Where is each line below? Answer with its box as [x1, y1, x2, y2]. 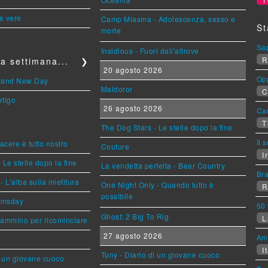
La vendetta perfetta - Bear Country [100, 160, 226, 170]
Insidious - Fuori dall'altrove [100, 45, 199, 56]
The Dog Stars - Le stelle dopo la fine [100, 121, 233, 132]
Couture [100, 141, 130, 151]
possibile [100, 190, 133, 203]
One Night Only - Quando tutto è [100, 179, 214, 190]
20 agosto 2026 [100, 64, 163, 75]
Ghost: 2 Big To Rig [100, 211, 169, 221]
